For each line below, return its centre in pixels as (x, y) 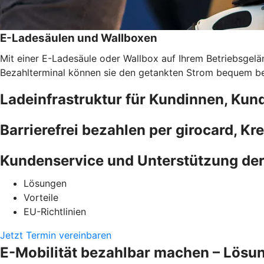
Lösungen (45, 183)
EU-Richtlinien (55, 211)
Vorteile (41, 197)
